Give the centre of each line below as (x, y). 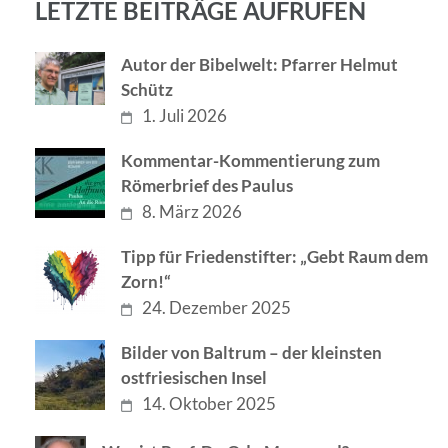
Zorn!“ (146, 282)
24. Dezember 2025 (217, 308)
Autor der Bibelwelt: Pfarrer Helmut (259, 65)
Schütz (147, 90)
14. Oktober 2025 (209, 404)
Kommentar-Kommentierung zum (250, 161)
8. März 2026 (192, 212)
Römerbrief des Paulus (207, 186)
